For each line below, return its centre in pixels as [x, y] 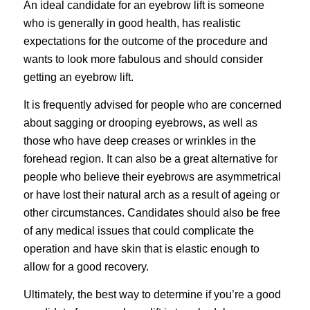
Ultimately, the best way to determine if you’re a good [152, 294]
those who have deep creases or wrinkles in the [139, 140]
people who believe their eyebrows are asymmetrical [152, 176]
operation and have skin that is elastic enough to [141, 248]
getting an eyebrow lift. [78, 77]
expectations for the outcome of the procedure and [145, 42]
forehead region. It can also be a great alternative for [150, 158]
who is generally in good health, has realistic [132, 24]
